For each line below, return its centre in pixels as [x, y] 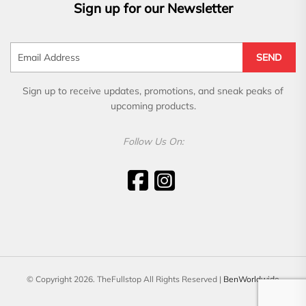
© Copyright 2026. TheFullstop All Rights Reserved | [125, 279]
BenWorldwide [251, 279]
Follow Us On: [153, 141]
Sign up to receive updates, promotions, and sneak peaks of [153, 91]
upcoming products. [153, 106]
